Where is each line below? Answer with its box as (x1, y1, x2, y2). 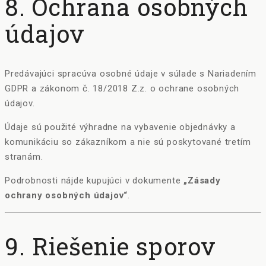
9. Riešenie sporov (5, 230, 216, 262)
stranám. (5, 151, 43, 162)
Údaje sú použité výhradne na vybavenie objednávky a (5, 121, 236, 132)
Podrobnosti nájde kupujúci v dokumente (5, 175, 184, 186)
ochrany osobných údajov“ (5, 189, 128, 201)
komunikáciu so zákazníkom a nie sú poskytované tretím (5, 136, 251, 147)
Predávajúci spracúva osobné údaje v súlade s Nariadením (5, 68, 256, 79)
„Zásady (183, 175, 221, 186)
